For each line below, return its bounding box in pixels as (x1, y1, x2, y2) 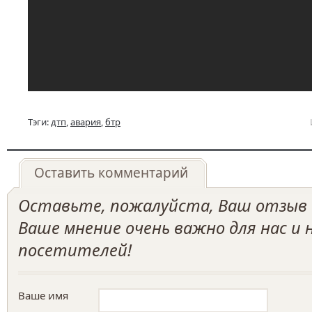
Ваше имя (18, 288, 68, 302)
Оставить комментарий (34, 164, 188, 182)
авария (70, 116, 101, 128)
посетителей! (18, 239, 132, 261)
